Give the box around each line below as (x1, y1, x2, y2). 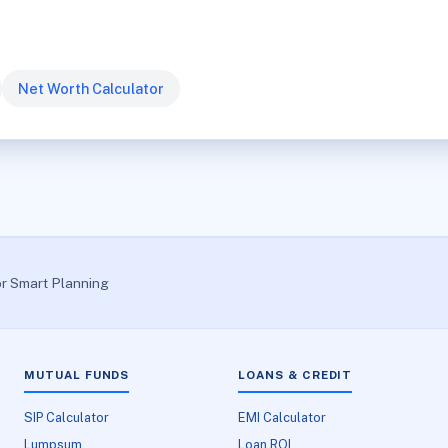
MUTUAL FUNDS (24, 368, 130, 383)
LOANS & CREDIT (238, 368, 353, 383)
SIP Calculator (24, 409, 110, 425)
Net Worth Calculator (18, 79, 164, 97)
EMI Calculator (238, 409, 327, 425)
